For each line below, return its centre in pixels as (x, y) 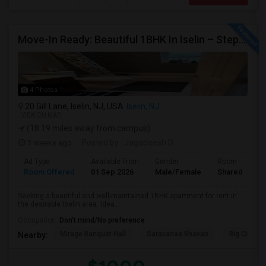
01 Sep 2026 (112, 172)
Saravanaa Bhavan (178, 234)
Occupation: (39, 220)
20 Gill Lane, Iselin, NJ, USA (73, 106)
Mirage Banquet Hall (93, 234)
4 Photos (43, 90)
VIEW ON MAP (41, 115)
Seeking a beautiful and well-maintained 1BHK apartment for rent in (127, 196)
